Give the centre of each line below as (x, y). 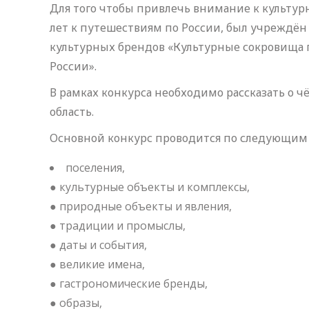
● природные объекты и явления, (141, 206)
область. (72, 112)
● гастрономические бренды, (129, 283)
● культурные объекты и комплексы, (150, 187)
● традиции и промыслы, (118, 226)
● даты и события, (98, 245)
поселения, (95, 168)
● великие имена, (97, 264)
